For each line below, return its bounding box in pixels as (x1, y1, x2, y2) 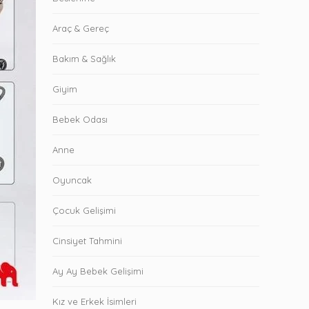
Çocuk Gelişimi (52, 204, 116, 216)
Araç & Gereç (52, 22, 109, 34)
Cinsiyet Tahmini (52, 235, 122, 246)
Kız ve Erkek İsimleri (52, 295, 137, 307)
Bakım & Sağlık (52, 52, 116, 64)
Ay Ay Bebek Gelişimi (52, 265, 143, 277)
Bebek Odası (52, 113, 108, 125)
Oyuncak (52, 174, 92, 186)
